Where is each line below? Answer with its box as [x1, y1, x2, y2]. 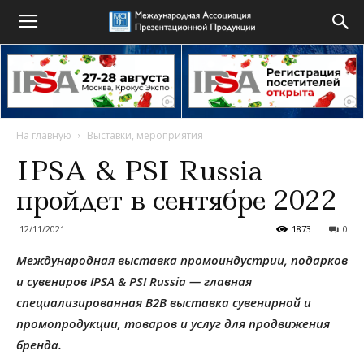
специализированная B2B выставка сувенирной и [16, 294, 311, 310]
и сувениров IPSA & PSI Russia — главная [16, 273, 252, 289]
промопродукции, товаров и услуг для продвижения [16, 315, 330, 331]
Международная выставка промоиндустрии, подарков [16, 252, 348, 268]
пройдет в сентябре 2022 [16, 182, 337, 219]
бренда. [16, 336, 65, 353]
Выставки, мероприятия [87, 128, 203, 142]
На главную [16, 128, 71, 142]
